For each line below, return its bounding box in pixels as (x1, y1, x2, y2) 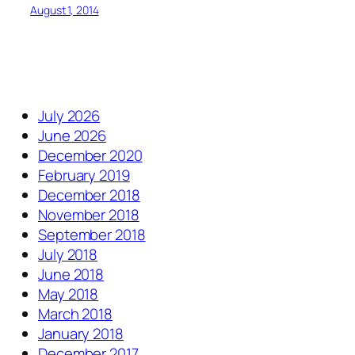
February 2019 (38, 165, 130, 186)
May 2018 (38, 284, 99, 305)
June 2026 (38, 125, 107, 147)
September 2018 (38, 224, 146, 246)
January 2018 (38, 323, 124, 345)
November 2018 (38, 204, 139, 226)
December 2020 (38, 145, 143, 166)
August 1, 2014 (30, 2, 99, 17)
